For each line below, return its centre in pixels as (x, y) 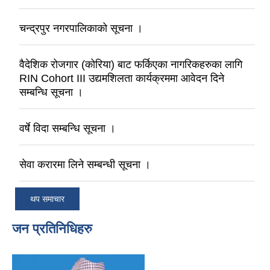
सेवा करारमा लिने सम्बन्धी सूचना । (85, 164)
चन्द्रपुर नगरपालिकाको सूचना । (81, 28)
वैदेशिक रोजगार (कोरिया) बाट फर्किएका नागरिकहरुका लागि (131, 64)
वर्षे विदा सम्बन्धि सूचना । (67, 128)
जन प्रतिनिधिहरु (52, 229)
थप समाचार (47, 199)
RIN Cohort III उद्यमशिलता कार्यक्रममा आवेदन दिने (122, 78)
